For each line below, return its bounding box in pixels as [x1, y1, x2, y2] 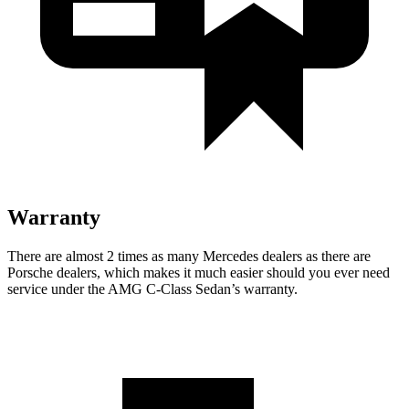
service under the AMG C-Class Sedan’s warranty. [7, 280, 298, 297]
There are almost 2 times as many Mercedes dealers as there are [7, 247, 371, 264]
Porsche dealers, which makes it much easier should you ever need [7, 264, 390, 280]
